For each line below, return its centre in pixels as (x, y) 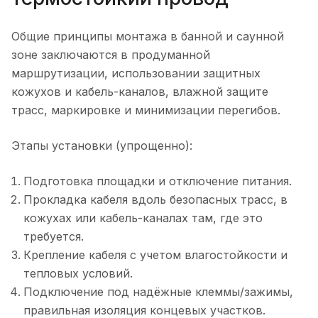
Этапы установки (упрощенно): (102, 146)
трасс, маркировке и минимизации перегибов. (146, 110)
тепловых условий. (78, 274)
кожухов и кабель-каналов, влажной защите (140, 92)
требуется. (54, 237)
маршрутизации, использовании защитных (136, 73)
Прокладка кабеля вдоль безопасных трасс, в (155, 200)
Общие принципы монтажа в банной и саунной (148, 37)
